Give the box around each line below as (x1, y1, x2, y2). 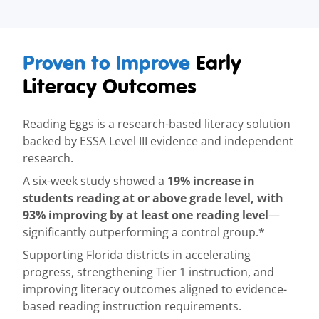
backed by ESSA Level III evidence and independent (23, 133, 293, 150)
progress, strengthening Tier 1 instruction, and (23, 264, 274, 281)
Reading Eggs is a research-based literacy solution (23, 116, 291, 132)
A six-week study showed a (23, 173, 167, 189)
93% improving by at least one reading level (23, 206, 268, 224)
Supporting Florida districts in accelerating (23, 247, 251, 263)
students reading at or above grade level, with (23, 189, 283, 207)
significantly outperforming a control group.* (23, 224, 265, 241)
